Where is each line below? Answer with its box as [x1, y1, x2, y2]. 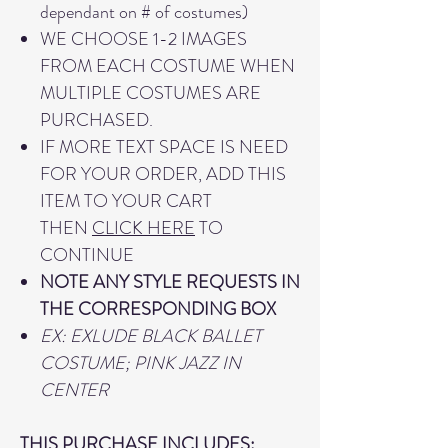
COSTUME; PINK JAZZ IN [40, 350, 241, 376]
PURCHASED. [40, 107, 153, 133]
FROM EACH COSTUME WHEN [40, 53, 295, 79]
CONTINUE [40, 242, 134, 268]
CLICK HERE [92, 215, 195, 241]
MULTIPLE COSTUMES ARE [40, 80, 261, 106]
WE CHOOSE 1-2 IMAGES [40, 26, 247, 52]
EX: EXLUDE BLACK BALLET [40, 323, 261, 349]
